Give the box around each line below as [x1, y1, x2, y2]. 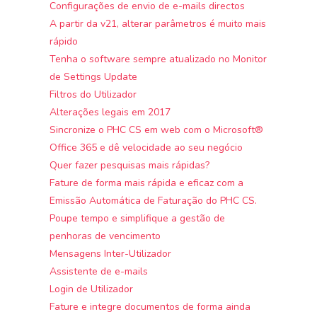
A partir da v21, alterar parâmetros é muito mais [50, 16, 267, 30]
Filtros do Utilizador [50, 87, 137, 101]
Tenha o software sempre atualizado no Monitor [50, 52, 267, 66]
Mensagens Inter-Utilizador [50, 246, 172, 260]
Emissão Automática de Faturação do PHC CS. [50, 193, 258, 207]
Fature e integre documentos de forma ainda [50, 299, 251, 313]
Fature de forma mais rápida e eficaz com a [50, 175, 244, 190]
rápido [50, 34, 79, 48]
